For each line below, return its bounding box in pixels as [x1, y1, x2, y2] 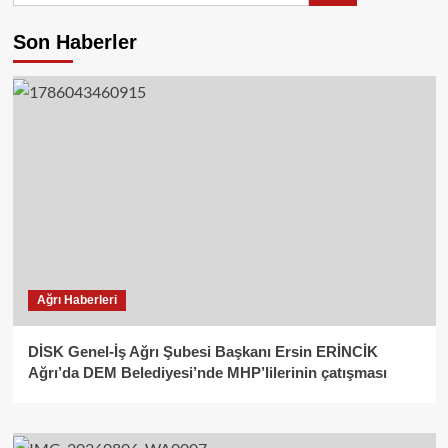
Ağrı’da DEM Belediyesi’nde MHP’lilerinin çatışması [27, 364, 387, 382]
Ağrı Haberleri [36, 293, 117, 308]
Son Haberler [12, 31, 137, 54]
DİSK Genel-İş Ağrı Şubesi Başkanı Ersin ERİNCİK [27, 343, 378, 361]
